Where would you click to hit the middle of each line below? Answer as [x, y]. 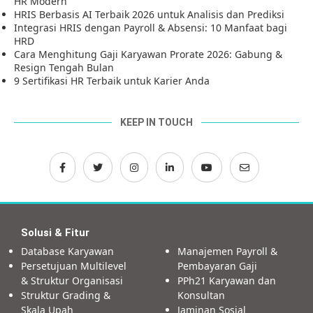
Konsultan [201, 295]
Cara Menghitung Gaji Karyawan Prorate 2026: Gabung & [148, 54]
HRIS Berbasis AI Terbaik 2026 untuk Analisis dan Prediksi [149, 14]
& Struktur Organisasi [72, 280]
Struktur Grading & [66, 295]
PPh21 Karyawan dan [227, 280]
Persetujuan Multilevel [74, 265]
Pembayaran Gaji [217, 265]
